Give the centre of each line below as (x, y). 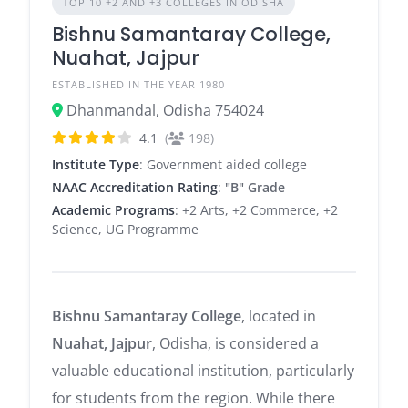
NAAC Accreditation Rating (135, 187)
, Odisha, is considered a (235, 343)
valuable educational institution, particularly (203, 370)
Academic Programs (113, 209)
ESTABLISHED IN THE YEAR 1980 (138, 84)
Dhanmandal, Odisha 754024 (165, 110)
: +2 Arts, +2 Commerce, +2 (256, 209)
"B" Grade (255, 187)
